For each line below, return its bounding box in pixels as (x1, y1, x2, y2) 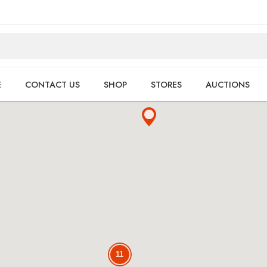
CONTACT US (25, 77, 80, 91)
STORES (151, 77, 182, 91)
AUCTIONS (206, 77, 250, 91)
